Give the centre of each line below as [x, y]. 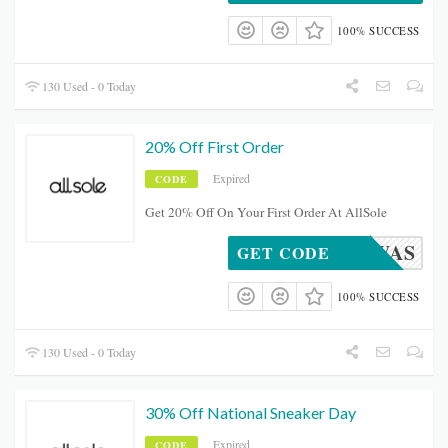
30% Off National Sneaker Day [250, 413]
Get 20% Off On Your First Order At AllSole [266, 212]
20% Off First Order [214, 147]
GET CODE [283, 253]
